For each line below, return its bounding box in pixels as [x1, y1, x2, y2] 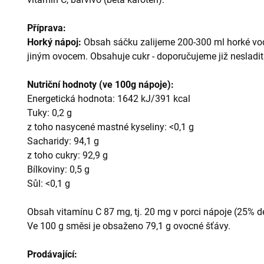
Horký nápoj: [27, 37, 84, 48]
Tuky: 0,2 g [27, 107, 72, 118]
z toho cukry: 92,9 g [27, 150, 108, 161]
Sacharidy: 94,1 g [27, 136, 99, 147]
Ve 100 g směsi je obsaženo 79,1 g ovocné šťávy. [27, 220, 230, 232]
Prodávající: [27, 249, 77, 260]
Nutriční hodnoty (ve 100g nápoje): [27, 79, 174, 90]
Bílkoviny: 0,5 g [27, 164, 90, 175]
